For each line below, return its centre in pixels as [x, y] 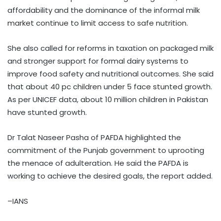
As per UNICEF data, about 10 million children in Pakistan [108, 99]
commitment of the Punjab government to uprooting [106, 150]
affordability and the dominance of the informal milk [104, 10]
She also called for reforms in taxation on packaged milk [110, 48]
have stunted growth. [47, 112]
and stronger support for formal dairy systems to [98, 61]
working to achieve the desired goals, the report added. [110, 176]
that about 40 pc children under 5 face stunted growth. [110, 86]
